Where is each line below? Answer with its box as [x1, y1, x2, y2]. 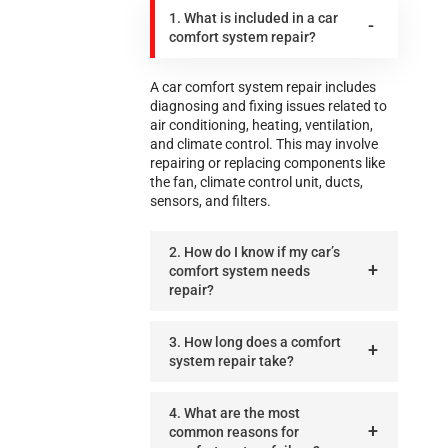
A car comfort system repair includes [150, 78, 376, 95]
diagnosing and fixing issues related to [150, 97, 387, 114]
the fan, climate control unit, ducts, [150, 173, 363, 190]
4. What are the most [169, 404, 300, 421]
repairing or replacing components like [150, 154, 385, 171]
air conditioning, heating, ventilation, [150, 116, 373, 133]
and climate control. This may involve [150, 135, 378, 152]
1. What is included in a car [169, 9, 338, 26]
